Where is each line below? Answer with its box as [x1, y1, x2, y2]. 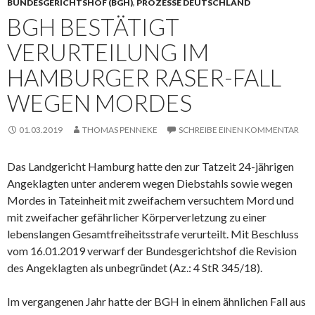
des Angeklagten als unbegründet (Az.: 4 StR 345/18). [7, 261, 262, 274]
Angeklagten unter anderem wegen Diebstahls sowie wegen [7, 176, 292, 190]
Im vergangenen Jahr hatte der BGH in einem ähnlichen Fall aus [7, 295, 306, 308]
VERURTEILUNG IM [7, 38, 209, 66]
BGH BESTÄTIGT [7, 13, 179, 41]
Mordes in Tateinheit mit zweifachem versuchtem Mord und [7, 193, 294, 207]
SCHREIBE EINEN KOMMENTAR [179, 124, 299, 135]
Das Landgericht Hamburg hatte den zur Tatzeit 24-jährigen [7, 160, 294, 173]
